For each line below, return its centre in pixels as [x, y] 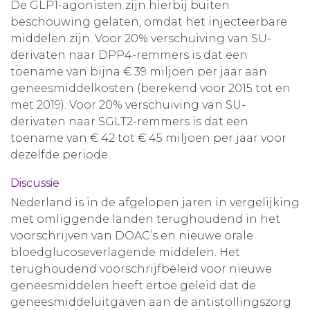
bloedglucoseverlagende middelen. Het [125, 252]
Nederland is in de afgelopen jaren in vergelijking [155, 202]
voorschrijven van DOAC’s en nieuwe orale [132, 236]
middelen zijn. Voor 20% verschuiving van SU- [141, 38]
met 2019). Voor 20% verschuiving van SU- [128, 105]
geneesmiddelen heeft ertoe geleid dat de [133, 285]
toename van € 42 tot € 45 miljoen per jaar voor [148, 138]
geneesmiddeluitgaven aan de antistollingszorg [151, 302]
